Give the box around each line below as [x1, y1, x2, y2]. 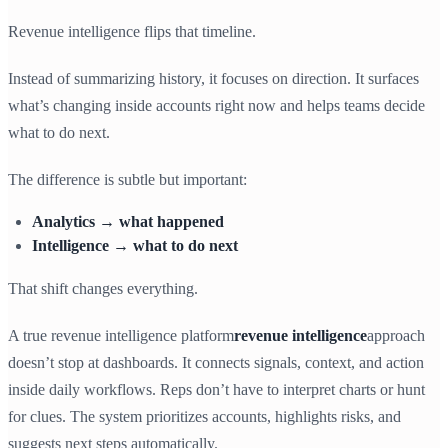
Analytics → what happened [32, 213, 224, 230]
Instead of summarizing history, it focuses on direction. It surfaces [8, 70, 419, 87]
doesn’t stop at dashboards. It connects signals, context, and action [8, 354, 424, 372]
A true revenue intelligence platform [8, 327, 234, 345]
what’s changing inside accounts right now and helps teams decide [8, 97, 425, 114]
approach [367, 327, 425, 345]
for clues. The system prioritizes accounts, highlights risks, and [8, 408, 401, 426]
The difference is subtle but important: [8, 171, 247, 188]
